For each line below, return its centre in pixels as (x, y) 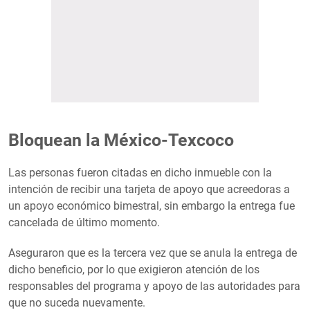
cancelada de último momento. (84, 223)
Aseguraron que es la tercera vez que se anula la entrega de (153, 253)
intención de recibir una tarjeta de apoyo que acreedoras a (149, 190)
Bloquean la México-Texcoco (121, 140)
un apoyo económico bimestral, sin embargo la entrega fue (152, 206)
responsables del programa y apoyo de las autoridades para (154, 286)
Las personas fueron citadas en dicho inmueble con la (140, 173)
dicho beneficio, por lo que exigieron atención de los (134, 270)
